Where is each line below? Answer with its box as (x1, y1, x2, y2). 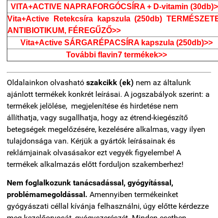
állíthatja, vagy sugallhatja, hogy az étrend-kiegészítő (7, 112, 188, 122)
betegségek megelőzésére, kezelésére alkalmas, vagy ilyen (7, 124, 205, 134)
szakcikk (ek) (86, 77, 134, 87)
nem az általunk (134, 77, 191, 87)
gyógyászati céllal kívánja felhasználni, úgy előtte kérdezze (7, 201, 209, 211)
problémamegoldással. (7, 189, 88, 199)
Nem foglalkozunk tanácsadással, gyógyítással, (7, 178, 173, 187)
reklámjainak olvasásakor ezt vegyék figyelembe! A (7, 147, 181, 157)
